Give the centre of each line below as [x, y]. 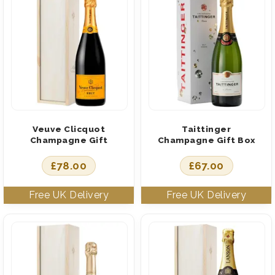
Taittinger [206, 129]
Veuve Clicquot [69, 129]
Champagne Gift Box [206, 140]
